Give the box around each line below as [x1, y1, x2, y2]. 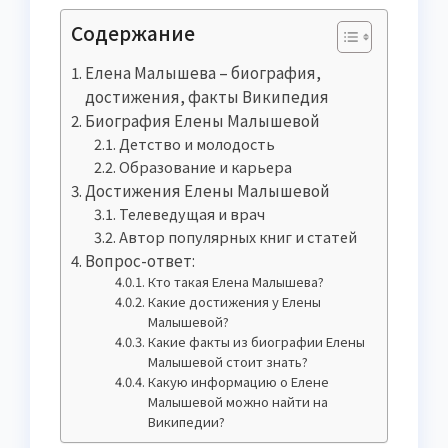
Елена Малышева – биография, [85, 61, 322, 84]
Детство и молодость [118, 133, 275, 155]
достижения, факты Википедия [85, 85, 330, 108]
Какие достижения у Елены [148, 292, 322, 312]
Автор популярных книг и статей [118, 226, 357, 248]
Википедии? [148, 412, 226, 432]
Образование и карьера [118, 156, 292, 178]
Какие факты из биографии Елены [148, 332, 366, 352]
